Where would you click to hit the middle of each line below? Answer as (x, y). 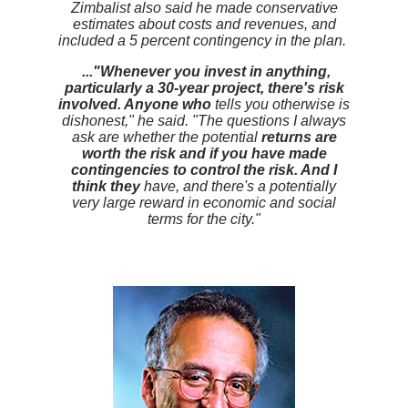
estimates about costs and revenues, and (204, 24)
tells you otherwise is (282, 104)
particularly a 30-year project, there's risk (204, 88)
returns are (299, 137)
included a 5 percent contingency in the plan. (204, 41)
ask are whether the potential (166, 137)
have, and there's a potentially (240, 186)
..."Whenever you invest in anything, (206, 71)
